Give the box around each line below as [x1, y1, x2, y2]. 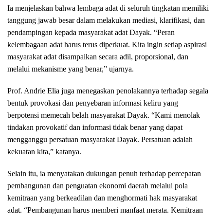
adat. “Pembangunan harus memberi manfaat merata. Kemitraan [7, 206, 203, 215]
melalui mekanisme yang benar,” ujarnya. [7, 65, 134, 73]
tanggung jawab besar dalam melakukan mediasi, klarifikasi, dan [7, 16, 205, 25]
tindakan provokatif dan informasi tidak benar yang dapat [7, 123, 182, 132]
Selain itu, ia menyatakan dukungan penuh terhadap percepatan [7, 169, 201, 178]
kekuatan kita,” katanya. [7, 147, 81, 156]
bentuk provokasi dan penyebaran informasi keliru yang [7, 99, 178, 108]
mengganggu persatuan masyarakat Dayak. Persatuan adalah [7, 135, 193, 144]
